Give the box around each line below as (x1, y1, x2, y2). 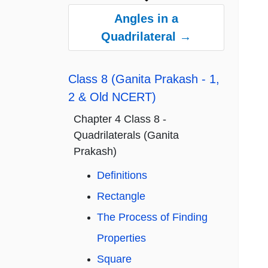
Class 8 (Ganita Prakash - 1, (68, 72, 220, 86)
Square (97, 253, 132, 266)
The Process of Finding (97, 211, 208, 224)
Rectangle (97, 190, 145, 203)
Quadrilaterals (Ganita (74, 129, 179, 142)
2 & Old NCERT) (68, 90, 156, 104)
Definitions (97, 169, 147, 182)
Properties (97, 232, 146, 245)
